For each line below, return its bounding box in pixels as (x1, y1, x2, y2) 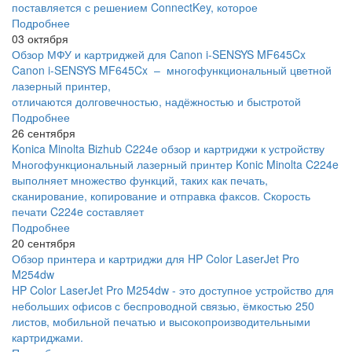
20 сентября (12, 235, 75, 251)
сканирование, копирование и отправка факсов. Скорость (12, 188, 310, 204)
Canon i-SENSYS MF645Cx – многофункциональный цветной (12, 62, 332, 79)
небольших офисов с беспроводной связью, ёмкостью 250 (12, 298, 314, 314)
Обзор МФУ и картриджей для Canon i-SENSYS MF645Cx (12, 46, 306, 63)
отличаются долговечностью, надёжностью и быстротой (12, 93, 301, 110)
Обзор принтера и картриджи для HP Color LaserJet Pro (12, 251, 299, 267)
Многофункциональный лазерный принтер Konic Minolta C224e (12, 156, 339, 173)
